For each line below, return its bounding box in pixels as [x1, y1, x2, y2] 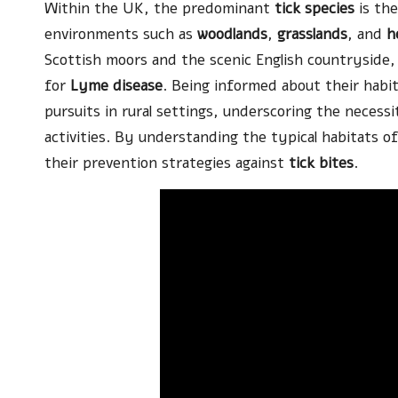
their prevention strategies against [44, 152, 289, 173]
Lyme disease [70, 75, 163, 96]
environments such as [44, 23, 197, 44]
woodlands [197, 23, 267, 44]
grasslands [277, 23, 347, 44]
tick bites [289, 152, 354, 173]
